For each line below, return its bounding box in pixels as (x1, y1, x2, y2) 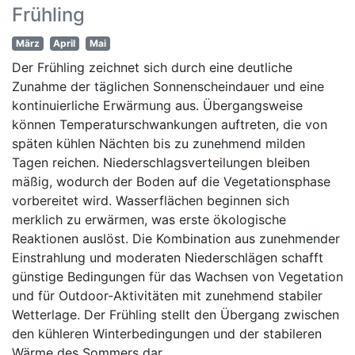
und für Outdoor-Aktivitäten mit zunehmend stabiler (12, 287, 323, 303)
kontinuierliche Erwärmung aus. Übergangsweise (12, 97, 303, 113)
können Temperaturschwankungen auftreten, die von (12, 116, 327, 132)
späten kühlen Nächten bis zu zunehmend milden (12, 135, 305, 151)
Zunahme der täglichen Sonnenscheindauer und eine (12, 78, 324, 94)
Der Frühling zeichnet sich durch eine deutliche (12, 59, 292, 75)
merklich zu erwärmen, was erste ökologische (12, 211, 286, 227)
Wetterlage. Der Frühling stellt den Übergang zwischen (12, 306, 339, 323)
